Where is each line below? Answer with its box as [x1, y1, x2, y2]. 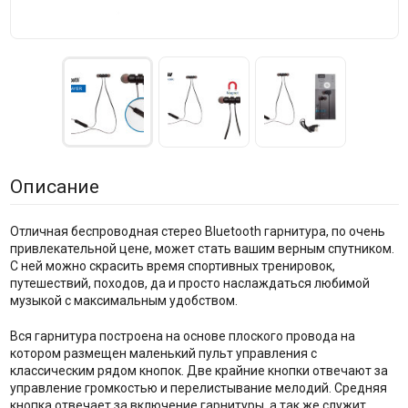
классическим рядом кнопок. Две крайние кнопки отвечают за [9, 363, 388, 379]
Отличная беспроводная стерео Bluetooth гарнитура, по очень [9, 224, 385, 240]
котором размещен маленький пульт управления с [9, 346, 317, 362]
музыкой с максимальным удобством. [9, 293, 238, 309]
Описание [9, 176, 99, 199]
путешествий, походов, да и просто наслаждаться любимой [9, 276, 370, 291]
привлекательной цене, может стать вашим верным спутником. [9, 241, 394, 257]
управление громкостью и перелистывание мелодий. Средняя [9, 381, 387, 396]
